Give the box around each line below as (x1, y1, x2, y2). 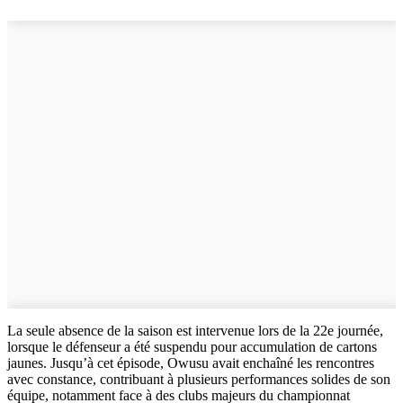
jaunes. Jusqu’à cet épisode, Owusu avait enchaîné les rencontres (7, 354, 374, 371)
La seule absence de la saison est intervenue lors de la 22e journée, (7, 322, 383, 338)
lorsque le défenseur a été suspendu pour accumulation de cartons (7, 338, 377, 354)
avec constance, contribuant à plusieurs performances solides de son (7, 371, 390, 387)
